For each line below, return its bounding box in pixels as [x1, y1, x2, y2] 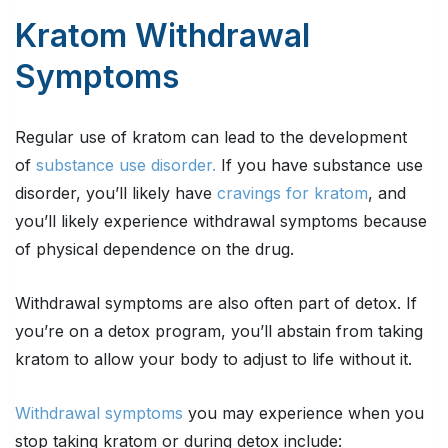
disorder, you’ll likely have [15, 183, 217, 204]
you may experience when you [183, 403, 424, 424]
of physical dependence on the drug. [15, 239, 294, 260]
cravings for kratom [217, 183, 368, 204]
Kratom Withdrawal [15, 16, 310, 56]
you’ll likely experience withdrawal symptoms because [15, 211, 427, 232]
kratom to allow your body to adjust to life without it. [15, 349, 417, 370]
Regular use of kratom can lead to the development [15, 127, 407, 148]
